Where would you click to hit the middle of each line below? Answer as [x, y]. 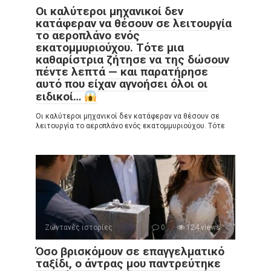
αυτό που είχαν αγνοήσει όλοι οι [122, 84]
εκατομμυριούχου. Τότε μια [110, 47]
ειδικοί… [60, 97]
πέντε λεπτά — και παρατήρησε [122, 72]
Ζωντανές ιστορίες [79, 228]
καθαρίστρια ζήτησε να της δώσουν [132, 60]
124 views [202, 228]
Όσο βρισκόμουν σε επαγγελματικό [130, 252]
